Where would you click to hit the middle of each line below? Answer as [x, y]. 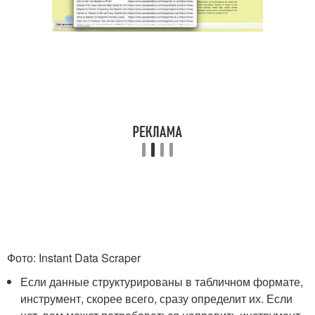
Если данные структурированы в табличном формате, [162, 281]
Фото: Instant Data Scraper [74, 257]
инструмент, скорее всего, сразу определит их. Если [157, 298]
